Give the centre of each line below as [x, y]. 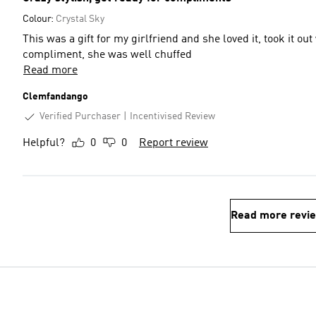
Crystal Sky [80, 19]
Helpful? [44, 143]
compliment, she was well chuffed [107, 55]
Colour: [39, 19]
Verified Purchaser [80, 116]
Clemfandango [55, 97]
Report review [174, 143]
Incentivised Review [172, 117]
